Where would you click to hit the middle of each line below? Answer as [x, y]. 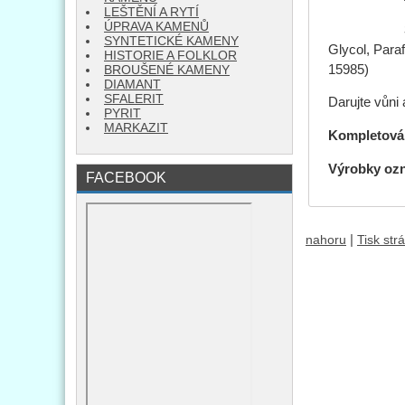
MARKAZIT [136, 128]
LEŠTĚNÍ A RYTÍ [151, 12]
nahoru [326, 240]
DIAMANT [132, 85]
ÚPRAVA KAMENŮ [156, 27]
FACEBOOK [126, 177]
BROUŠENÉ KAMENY [167, 70]
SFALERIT [134, 99]
